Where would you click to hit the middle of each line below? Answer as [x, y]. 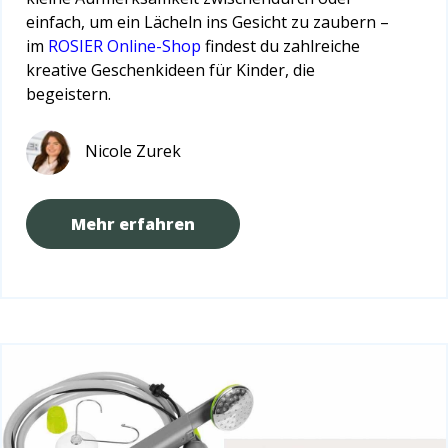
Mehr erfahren [133, 223]
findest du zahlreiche [280, 45]
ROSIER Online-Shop [124, 45]
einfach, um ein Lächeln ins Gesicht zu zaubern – [207, 21]
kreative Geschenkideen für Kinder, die [170, 69]
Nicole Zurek [133, 150]
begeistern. [68, 93]
